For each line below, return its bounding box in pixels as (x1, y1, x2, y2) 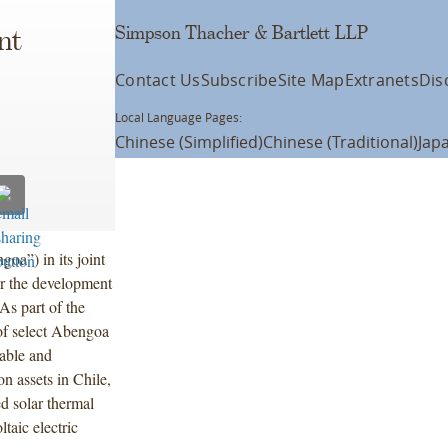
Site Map (277, 69, 345, 91)
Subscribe (200, 69, 278, 91)
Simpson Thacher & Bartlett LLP (115, 23, 369, 43)
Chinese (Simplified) (115, 131, 264, 153)
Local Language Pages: (115, 109, 243, 125)
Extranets (344, 69, 419, 91)
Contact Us (115, 69, 201, 91)
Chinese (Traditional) (263, 131, 419, 153)
